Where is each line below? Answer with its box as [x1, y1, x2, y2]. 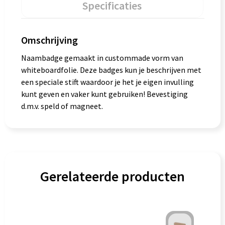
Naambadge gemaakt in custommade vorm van [21, 53, 183, 63]
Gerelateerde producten [40, 167, 185, 185]
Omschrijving [21, 34, 78, 46]
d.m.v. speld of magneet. [21, 101, 103, 111]
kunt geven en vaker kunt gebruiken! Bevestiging [21, 89, 188, 99]
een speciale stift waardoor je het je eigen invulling [21, 77, 194, 87]
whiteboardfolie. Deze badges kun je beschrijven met [21, 65, 201, 75]
